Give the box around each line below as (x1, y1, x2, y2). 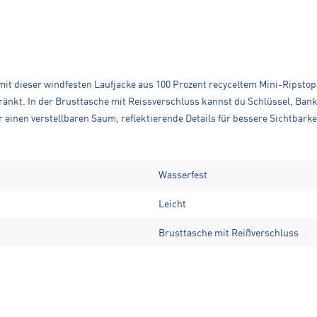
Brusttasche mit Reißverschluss (158, 228, 299, 238)
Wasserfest (158, 170, 207, 180)
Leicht (158, 199, 186, 209)
